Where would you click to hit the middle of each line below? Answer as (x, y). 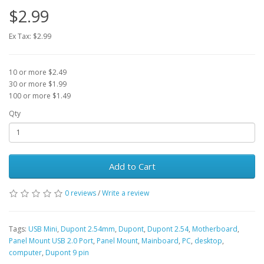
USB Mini (43, 229)
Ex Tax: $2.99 (30, 36)
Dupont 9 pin (67, 252)
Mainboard (160, 240)
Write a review (126, 193)
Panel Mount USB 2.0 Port (51, 240)
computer (25, 252)
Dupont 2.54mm (88, 229)
